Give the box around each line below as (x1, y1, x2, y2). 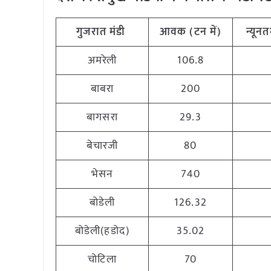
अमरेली (87, 51, 117, 70)
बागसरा (87, 108, 118, 126)
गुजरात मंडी (76, 23, 129, 41)
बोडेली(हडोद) (75, 222, 129, 240)
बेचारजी (86, 137, 119, 155)
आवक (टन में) (160, 23, 221, 41)
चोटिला (88, 250, 117, 269)
